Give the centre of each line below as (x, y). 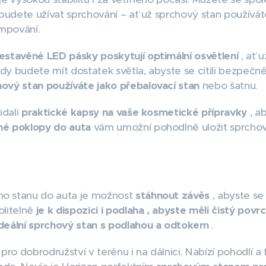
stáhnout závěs (172, 195)
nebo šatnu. (229, 85)
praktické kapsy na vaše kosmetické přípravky (134, 112)
